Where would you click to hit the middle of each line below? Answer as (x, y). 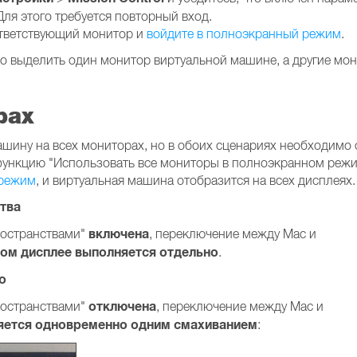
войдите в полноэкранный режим (244, 33)
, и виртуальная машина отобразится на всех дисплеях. (196, 180)
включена (119, 234)
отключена (122, 306)
